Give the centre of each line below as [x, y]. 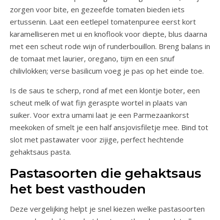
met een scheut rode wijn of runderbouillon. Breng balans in [110, 46]
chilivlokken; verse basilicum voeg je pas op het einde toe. [107, 70]
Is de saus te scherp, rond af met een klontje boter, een [105, 90]
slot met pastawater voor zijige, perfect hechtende [97, 139]
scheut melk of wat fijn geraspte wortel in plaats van [98, 102]
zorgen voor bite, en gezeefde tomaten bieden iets [97, 9]
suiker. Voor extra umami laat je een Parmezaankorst [99, 115]
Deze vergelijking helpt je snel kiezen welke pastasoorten [107, 208]
